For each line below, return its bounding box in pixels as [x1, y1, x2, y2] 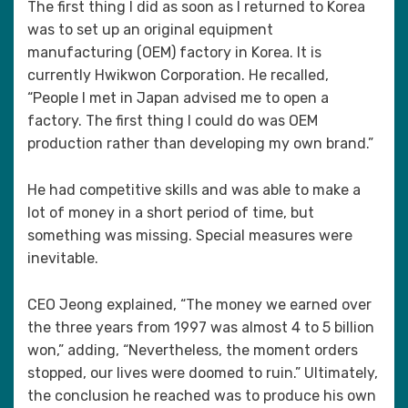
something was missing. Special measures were [27, 227, 352, 244]
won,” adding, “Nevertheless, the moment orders [27, 342, 358, 359]
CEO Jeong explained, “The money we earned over [27, 296, 372, 313]
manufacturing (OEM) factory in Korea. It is [27, 44, 321, 61]
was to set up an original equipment [27, 21, 273, 38]
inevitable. [27, 250, 98, 267]
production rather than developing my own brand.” [27, 135, 373, 152]
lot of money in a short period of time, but [27, 204, 314, 221]
